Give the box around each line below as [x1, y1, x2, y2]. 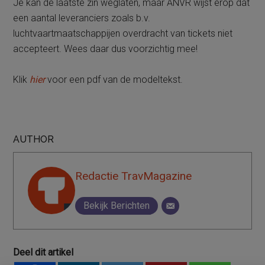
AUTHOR [13, 134, 54, 145]
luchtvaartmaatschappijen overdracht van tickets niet [13, 28, 233, 39]
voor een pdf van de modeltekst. [45, 74, 183, 85]
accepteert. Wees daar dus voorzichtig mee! [13, 43, 198, 54]
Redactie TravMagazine [75, 169, 192, 183]
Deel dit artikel [13, 247, 74, 258]
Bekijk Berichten [83, 200, 150, 211]
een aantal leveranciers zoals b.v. [13, 12, 151, 24]
